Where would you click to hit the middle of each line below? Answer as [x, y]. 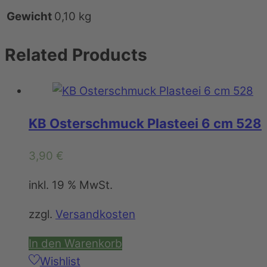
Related [36, 55]
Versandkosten [95, 214]
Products [108, 55]
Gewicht [29, 17]
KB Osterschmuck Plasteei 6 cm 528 [145, 124]
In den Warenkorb [75, 243]
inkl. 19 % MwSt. [71, 185]
